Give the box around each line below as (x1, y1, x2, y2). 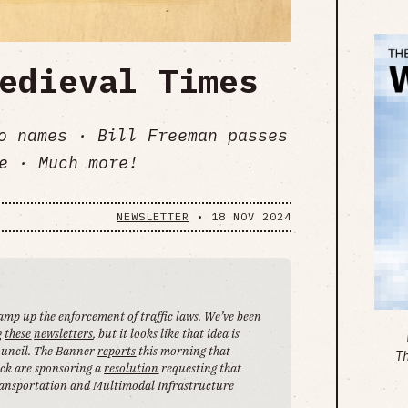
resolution (104, 359, 159, 376)
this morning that (136, 342, 231, 359)
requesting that (158, 359, 242, 376)
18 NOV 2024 (210, 209, 291, 224)
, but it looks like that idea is (93, 324, 240, 342)
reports (97, 342, 137, 359)
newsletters (34, 324, 94, 342)
